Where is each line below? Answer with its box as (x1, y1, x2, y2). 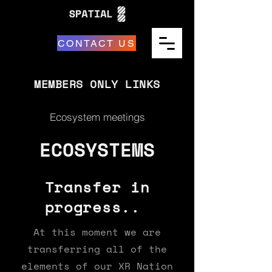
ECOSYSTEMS (39, 135, 155, 163)
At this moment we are (33, 225, 161, 239)
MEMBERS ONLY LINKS (34, 76, 160, 92)
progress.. (44, 196, 150, 218)
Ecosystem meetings (49, 110, 145, 123)
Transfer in (44, 176, 150, 198)
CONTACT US (58, 37, 135, 49)
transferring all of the (27, 242, 167, 256)
